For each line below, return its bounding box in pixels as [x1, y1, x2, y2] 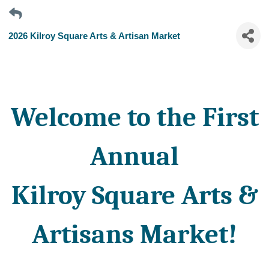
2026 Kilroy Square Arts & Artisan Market [8, 30, 181, 41]
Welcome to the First [10, 101, 259, 133]
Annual [90, 141, 179, 172]
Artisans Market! [32, 219, 237, 250]
